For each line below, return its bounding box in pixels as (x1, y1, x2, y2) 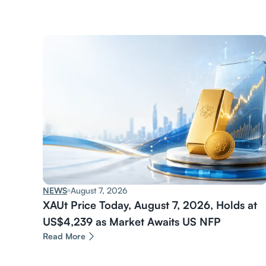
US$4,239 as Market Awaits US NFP (43, 215, 221, 229)
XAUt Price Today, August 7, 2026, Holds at (43, 198, 257, 212)
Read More (43, 231, 85, 242)
